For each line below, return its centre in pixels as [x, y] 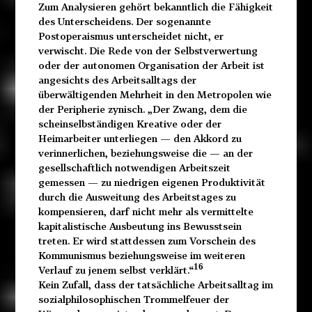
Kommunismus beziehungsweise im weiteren [141, 256]
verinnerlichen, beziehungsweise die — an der [145, 153]
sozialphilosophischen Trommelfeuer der [133, 299]
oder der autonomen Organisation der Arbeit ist [151, 65]
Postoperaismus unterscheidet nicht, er [131, 36]
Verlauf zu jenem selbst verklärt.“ [116, 270]
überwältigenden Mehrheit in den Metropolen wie [155, 95]
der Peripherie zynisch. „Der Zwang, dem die [142, 109]
